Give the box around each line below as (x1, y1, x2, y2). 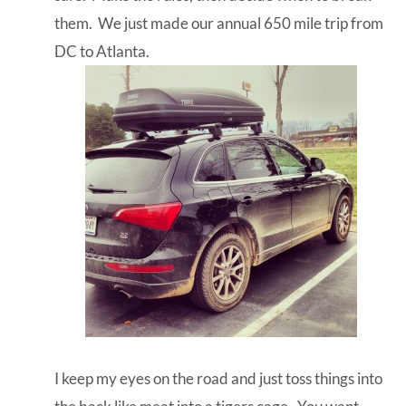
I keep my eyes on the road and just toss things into (54, 368, 382, 388)
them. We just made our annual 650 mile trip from (54, 13, 383, 33)
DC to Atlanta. (54, 41, 155, 61)
